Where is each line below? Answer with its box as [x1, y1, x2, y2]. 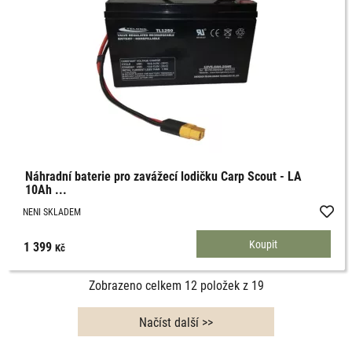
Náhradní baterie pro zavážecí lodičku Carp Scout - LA [25, 167, 302, 185]
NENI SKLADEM [23, 205, 82, 218]
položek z [196, 277, 251, 294]
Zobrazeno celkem [88, 277, 185, 294]
